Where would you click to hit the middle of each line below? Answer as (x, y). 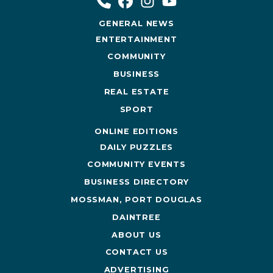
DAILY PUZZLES (136, 147)
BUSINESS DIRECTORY (136, 182)
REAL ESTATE (136, 91)
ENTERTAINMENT (136, 39)
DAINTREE (136, 217)
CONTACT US (136, 252)
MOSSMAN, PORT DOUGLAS (136, 199)
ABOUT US (136, 235)
